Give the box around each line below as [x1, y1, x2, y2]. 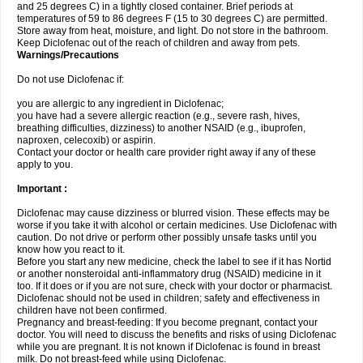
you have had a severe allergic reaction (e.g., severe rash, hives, [17, 110, 300, 122]
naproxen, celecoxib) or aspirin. [17, 135, 156, 146]
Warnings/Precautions [17, 49, 119, 61]
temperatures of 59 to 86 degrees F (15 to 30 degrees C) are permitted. [17, 13, 327, 24]
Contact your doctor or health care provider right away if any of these [17, 147, 316, 158]
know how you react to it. [17, 244, 125, 255]
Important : [17, 183, 67, 194]
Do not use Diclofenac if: [17, 74, 124, 85]
